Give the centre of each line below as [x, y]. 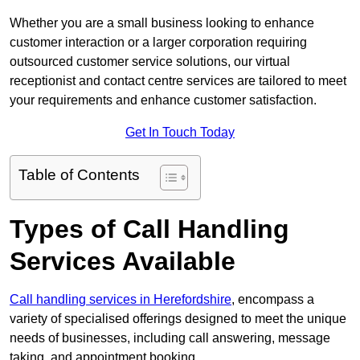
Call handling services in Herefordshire [121, 300]
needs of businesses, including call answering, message [170, 338]
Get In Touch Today [180, 133]
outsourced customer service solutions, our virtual [150, 62]
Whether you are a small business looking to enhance [162, 23]
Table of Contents [79, 175]
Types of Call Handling [149, 229]
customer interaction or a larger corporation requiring [158, 43]
